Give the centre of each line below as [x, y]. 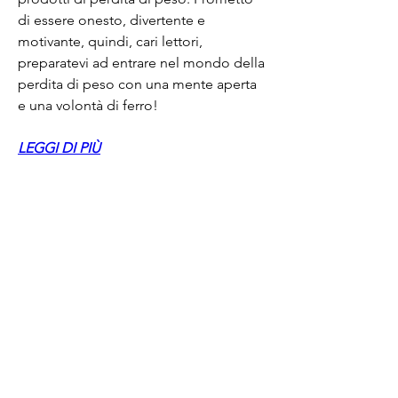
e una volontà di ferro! [88, 105]
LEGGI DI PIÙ [59, 147]
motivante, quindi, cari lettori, [110, 41]
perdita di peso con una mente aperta [137, 84]
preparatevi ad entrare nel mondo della [141, 62]
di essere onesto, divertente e [111, 20]
